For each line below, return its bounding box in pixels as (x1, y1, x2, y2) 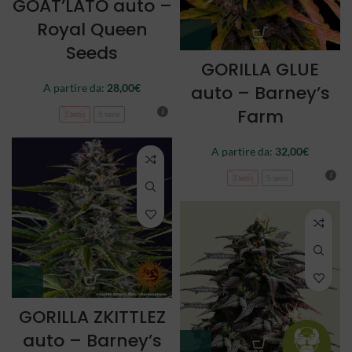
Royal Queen (36, 17, 148, 42)
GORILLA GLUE (201, 57, 319, 82)
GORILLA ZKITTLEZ (18, 305, 166, 330)
